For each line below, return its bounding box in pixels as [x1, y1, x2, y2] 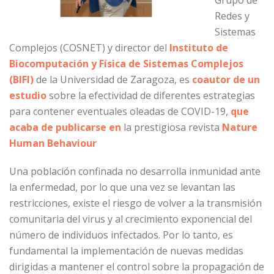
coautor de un [192, 73, 260, 86]
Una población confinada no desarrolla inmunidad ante [9, 165, 261, 178]
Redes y [215, 9, 250, 23]
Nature [220, 120, 257, 134]
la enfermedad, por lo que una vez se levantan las [9, 180, 235, 194]
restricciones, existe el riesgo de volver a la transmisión [9, 196, 262, 210]
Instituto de [169, 41, 228, 54]
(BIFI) [9, 73, 34, 86]
